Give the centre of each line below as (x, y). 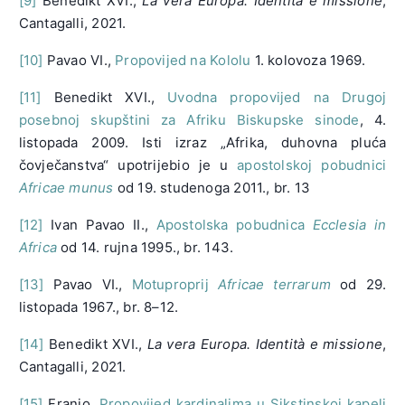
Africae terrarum (274, 284)
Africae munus (66, 187)
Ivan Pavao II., (99, 224)
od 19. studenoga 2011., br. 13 (212, 187)
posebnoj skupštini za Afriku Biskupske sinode (189, 119)
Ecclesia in (349, 224)
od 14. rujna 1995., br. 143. (146, 247)
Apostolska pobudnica (234, 224)
